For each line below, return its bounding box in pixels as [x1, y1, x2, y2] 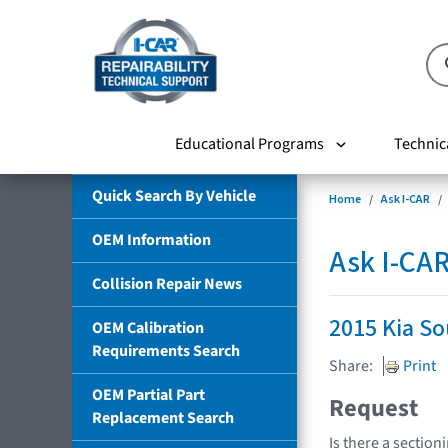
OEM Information [92, 228, 211, 251]
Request [329, 390, 418, 426]
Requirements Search [92, 339, 240, 362]
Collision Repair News [92, 272, 242, 295]
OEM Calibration [92, 316, 204, 339]
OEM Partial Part [92, 383, 205, 406]
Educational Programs [174, 132, 324, 155]
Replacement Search [92, 406, 234, 429]
